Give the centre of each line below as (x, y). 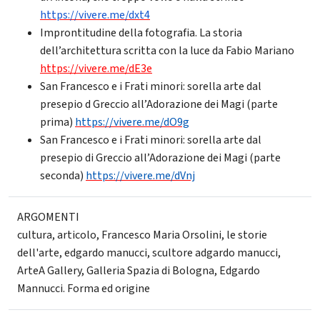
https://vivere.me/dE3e (96, 68)
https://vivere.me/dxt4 (95, 15)
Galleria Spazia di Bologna (150, 270)
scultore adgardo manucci (215, 252)
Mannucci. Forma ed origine (84, 288)
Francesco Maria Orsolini (161, 235)
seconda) (63, 175)
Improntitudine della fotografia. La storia (141, 32)
